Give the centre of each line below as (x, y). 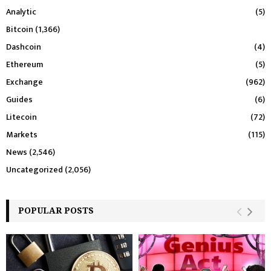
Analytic (21, 11)
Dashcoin (24, 47)
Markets (22, 134)
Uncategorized (34, 169)
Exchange (24, 82)
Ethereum (24, 64)
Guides (19, 99)
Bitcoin (20, 29)
